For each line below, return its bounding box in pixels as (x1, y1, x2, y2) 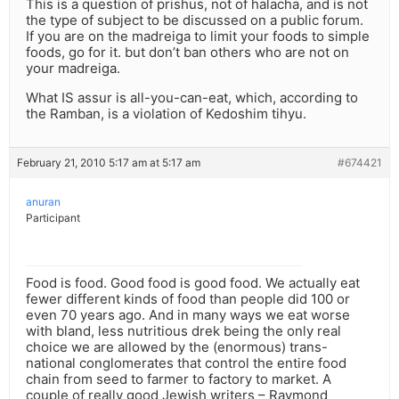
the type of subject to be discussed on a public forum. (26, 12, 363, 29)
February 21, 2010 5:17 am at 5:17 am (17, 156, 200, 170)
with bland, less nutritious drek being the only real (26, 322, 341, 340)
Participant (26, 211, 80, 225)
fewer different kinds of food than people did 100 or (26, 290, 350, 308)
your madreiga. (26, 60, 120, 77)
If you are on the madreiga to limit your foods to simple (26, 28, 370, 45)
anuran (26, 195, 61, 209)
